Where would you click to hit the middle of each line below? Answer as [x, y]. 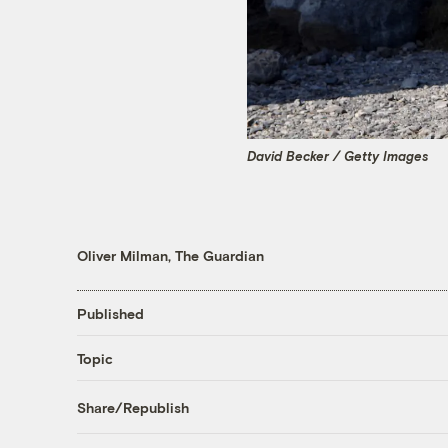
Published [110, 313]
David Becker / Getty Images [338, 155]
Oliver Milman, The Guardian [170, 256]
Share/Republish [132, 407]
